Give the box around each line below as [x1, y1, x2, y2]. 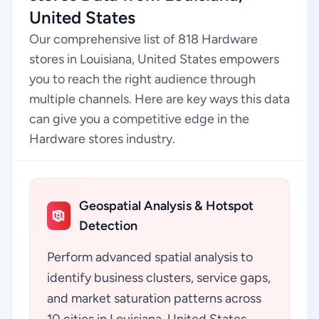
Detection [78, 218, 137, 234]
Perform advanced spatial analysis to [47, 249, 253, 265]
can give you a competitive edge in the [29, 111, 249, 127]
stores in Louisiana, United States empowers [29, 51, 279, 67]
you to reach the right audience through [29, 71, 256, 87]
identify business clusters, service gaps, [47, 270, 271, 286]
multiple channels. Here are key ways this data [29, 91, 290, 107]
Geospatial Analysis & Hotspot [78, 198, 253, 214]
